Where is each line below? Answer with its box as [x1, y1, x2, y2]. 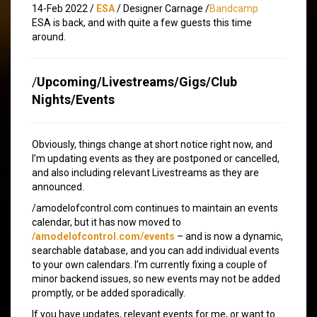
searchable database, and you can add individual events [32, 244, 279, 256]
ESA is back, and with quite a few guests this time [32, 16, 252, 28]
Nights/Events [32, 91, 115, 107]
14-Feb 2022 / [32, 2, 96, 14]
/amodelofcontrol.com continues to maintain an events [32, 202, 278, 214]
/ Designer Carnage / [115, 2, 209, 14]
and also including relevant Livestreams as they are [32, 166, 259, 178]
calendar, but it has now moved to [32, 216, 181, 228]
